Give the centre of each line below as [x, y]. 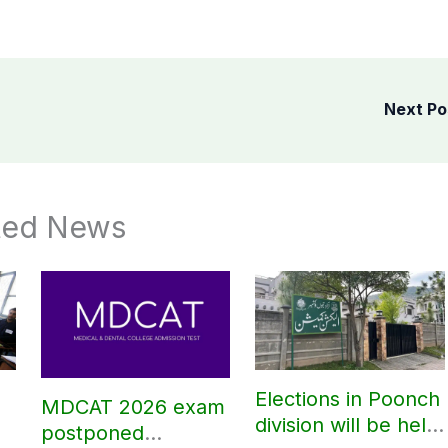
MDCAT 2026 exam [132, 406]
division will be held [347, 425]
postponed [92, 432]
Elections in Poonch [348, 399]
